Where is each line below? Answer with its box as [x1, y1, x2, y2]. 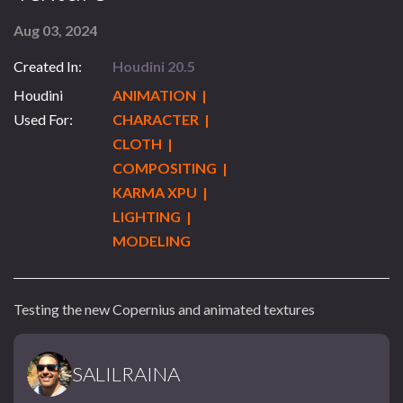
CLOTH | [112, 135, 175, 153]
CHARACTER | [112, 111, 212, 129]
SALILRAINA [72, 361, 180, 386]
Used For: [13, 111, 73, 129]
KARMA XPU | [112, 184, 210, 201]
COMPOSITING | [112, 159, 230, 177]
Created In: [13, 58, 82, 76]
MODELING [112, 232, 191, 250]
